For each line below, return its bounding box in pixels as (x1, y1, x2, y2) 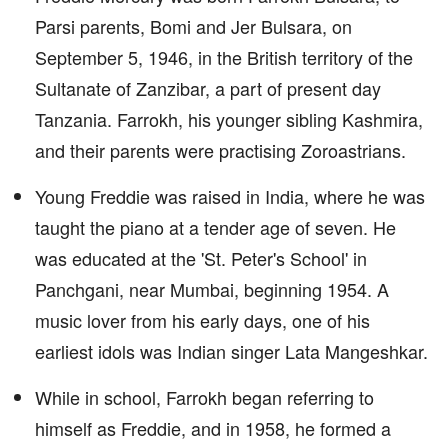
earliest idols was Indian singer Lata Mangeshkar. (35, 338, 428, 364)
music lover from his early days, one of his (35, 307, 370, 333)
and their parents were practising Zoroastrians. (35, 137, 406, 163)
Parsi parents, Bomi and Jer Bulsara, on (35, 13, 352, 39)
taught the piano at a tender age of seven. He (35, 214, 396, 240)
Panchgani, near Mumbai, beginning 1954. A (35, 276, 389, 302)
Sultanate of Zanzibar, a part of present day (35, 75, 381, 101)
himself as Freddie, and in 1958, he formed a (35, 415, 391, 441)
